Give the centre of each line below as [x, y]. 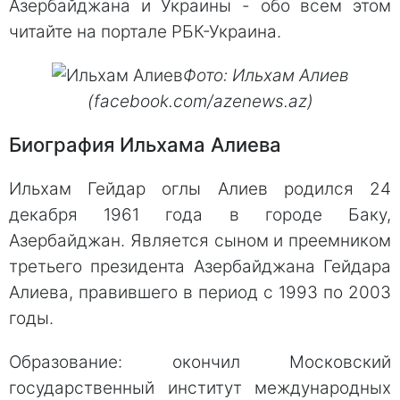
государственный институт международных [200, 387]
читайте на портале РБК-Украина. [145, 31]
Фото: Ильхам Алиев [266, 75]
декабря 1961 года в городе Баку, [200, 214]
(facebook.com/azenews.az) [200, 101]
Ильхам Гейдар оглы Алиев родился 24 [200, 188]
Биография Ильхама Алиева [145, 144]
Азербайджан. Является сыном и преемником [200, 240]
